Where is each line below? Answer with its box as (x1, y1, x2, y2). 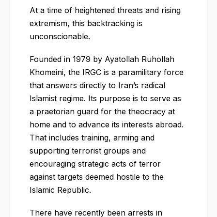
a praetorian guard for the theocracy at (30, 106, 175, 116)
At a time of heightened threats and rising (30, 5, 181, 15)
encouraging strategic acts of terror (30, 158, 161, 169)
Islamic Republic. (30, 185, 91, 195)
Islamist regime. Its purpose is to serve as (30, 93, 181, 103)
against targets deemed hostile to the (30, 171, 164, 182)
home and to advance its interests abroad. (30, 119, 184, 129)
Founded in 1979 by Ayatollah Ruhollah (30, 54, 174, 64)
